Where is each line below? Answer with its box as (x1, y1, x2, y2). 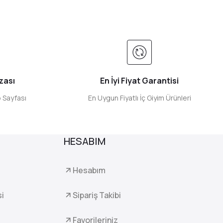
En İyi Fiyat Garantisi (100, 75, 179, 86)
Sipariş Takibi (73, 190, 121, 201)
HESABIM (64, 134, 106, 148)
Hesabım (73, 165, 106, 176)
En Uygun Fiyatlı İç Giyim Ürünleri (88, 93, 191, 103)
